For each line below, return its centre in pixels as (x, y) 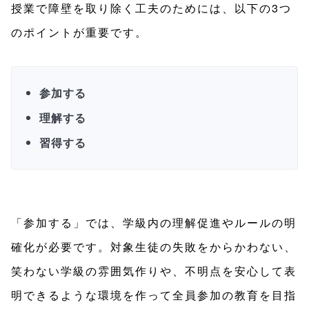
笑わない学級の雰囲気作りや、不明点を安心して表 (154, 270)
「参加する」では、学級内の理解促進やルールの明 (154, 222)
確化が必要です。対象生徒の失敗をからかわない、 (154, 246)
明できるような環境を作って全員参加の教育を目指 (154, 295)
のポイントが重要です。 (79, 32)
